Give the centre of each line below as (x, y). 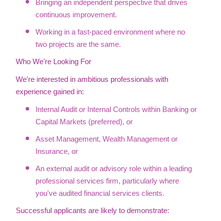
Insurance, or (57, 151)
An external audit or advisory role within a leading (114, 169)
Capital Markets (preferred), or (84, 122)
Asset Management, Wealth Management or (107, 139)
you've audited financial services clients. (100, 193)
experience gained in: (50, 92)
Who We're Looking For (54, 62)
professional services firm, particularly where (107, 181)
